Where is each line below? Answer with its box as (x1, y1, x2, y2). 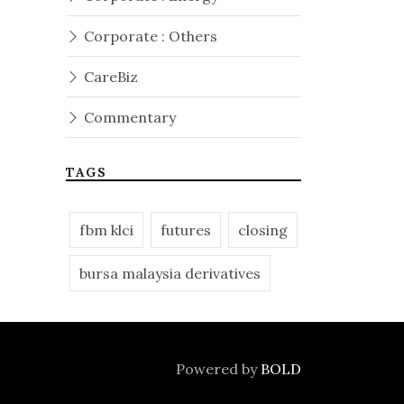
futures (161, 221, 211, 239)
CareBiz (80, 68, 138, 86)
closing (238, 221, 288, 239)
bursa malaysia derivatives (79, 264, 261, 282)
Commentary (80, 108, 176, 126)
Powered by (176, 360, 261, 378)
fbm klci (79, 221, 133, 239)
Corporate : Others (80, 27, 217, 45)
